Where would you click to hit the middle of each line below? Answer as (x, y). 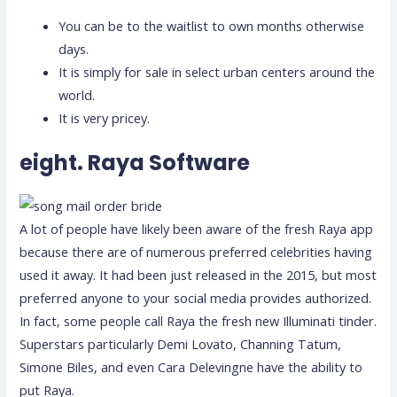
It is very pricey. (105, 118)
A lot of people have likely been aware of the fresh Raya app (197, 229)
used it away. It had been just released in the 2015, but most (198, 275)
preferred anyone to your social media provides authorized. (196, 298)
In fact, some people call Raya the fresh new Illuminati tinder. (198, 321)
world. (77, 95)
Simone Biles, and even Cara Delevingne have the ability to (191, 367)
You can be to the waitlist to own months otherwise (212, 26)
